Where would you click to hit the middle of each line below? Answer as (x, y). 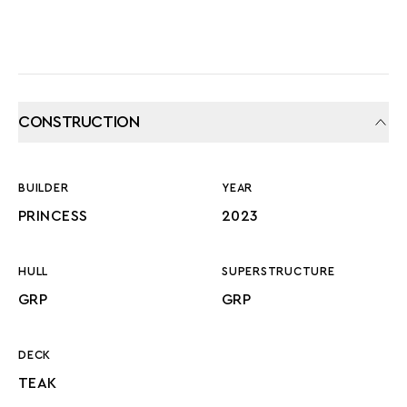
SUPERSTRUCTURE (278, 272)
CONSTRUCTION (79, 122)
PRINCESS (53, 216)
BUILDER (44, 188)
